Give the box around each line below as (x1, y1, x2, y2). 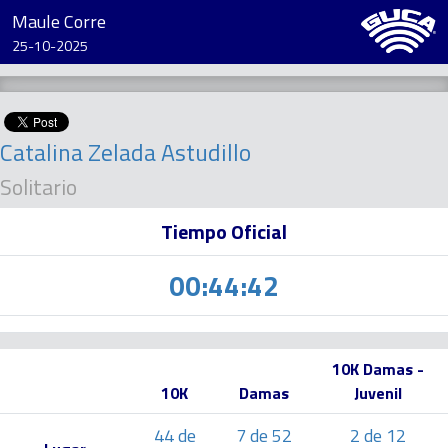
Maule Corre (12, 8, 106, 35)
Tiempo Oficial (161, 216, 287, 247)
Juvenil (354, 381, 402, 405)
